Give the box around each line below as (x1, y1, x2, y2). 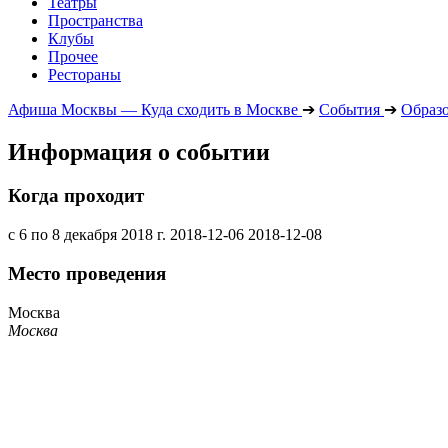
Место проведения (8, 262, 166, 284)
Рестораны (48, 65, 121, 83)
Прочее (48, 47, 98, 65)
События (319, 100, 380, 118)
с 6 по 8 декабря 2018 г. (8, 226, 166, 244)
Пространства (48, 11, 143, 29)
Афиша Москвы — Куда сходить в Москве (8, 100, 298, 118)
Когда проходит (8, 185, 144, 207)
